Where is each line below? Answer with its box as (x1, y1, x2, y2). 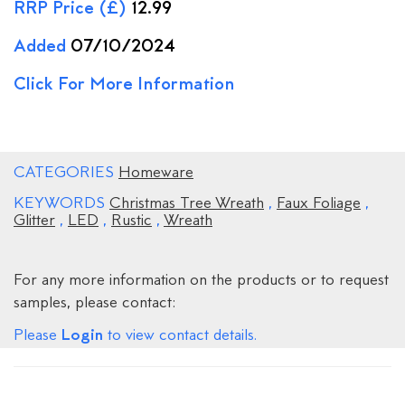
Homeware (118, 163, 193, 184)
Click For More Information (14, 73, 235, 97)
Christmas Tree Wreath (109, 193, 264, 214)
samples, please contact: (14, 293, 176, 314)
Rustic (111, 211, 152, 231)
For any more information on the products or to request (14, 270, 389, 291)
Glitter (14, 211, 55, 231)
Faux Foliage (277, 193, 361, 214)
